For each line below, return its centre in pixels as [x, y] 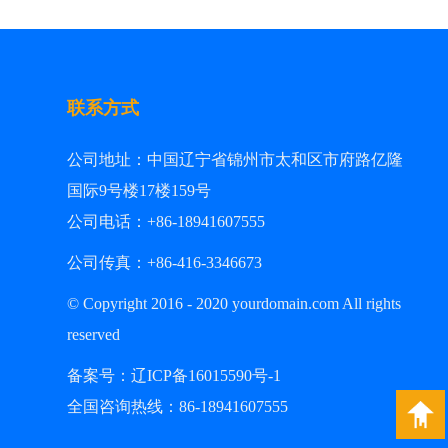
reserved [95, 334]
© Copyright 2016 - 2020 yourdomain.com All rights [233, 303]
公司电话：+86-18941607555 [169, 221]
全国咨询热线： [122, 406]
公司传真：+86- [121, 262]
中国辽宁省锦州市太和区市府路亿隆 [274, 159]
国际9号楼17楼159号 [138, 190]
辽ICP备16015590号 [199, 375]
